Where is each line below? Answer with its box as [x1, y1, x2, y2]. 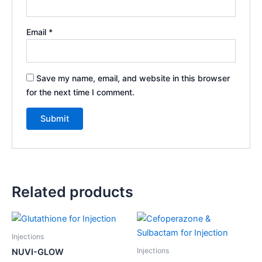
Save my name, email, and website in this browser [36, 73, 230, 83]
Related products [12, 183, 133, 201]
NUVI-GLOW [12, 247, 64, 258]
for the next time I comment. [26, 87, 135, 97]
